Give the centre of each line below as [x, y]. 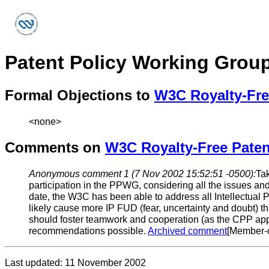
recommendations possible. [88, 231]
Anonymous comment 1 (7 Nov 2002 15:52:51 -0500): [142, 174]
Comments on [55, 147]
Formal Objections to [80, 95]
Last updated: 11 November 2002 [75, 262]
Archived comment [187, 231]
